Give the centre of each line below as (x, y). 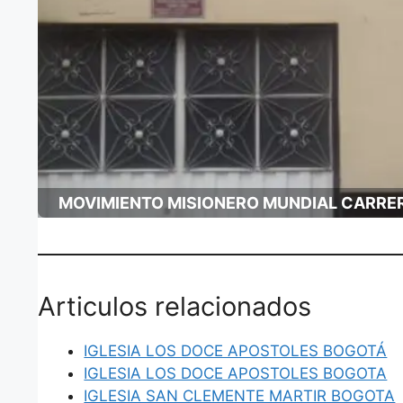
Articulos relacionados (175, 306)
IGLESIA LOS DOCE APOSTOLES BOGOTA (236, 373)
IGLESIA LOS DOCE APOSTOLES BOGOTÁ (236, 350)
